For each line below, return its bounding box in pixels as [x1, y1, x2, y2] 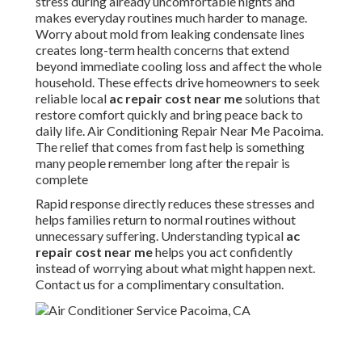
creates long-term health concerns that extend [36, 42, 289, 58]
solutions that [242, 90, 320, 107]
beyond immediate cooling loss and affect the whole [36, 58, 322, 74]
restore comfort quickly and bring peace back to [36, 107, 303, 123]
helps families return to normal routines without [36, 212, 296, 228]
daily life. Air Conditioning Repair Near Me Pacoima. [36, 123, 323, 139]
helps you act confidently [153, 244, 293, 260]
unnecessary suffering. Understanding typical [36, 228, 286, 244]
